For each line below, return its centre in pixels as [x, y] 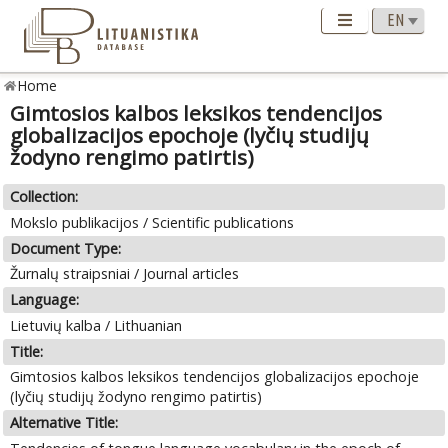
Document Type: [66, 248]
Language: [45, 300]
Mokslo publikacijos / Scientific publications [152, 222]
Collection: [44, 197]
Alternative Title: [64, 423]
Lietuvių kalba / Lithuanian [96, 325]
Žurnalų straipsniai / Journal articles [125, 274]
